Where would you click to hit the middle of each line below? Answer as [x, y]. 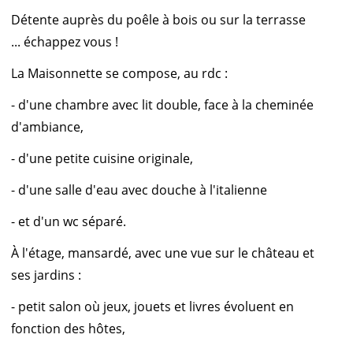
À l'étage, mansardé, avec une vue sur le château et [163, 253]
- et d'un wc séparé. [69, 222]
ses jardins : [46, 275]
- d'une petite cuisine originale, [102, 159]
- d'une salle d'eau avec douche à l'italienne [139, 190]
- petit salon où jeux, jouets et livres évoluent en [152, 307]
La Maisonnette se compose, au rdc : [119, 74]
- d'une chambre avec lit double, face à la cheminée [162, 105]
